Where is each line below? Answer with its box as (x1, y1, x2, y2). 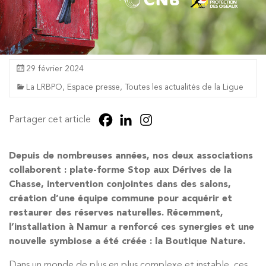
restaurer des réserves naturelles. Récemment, (9, 208, 223, 218)
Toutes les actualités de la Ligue (125, 83, 243, 91)
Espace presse (67, 83, 120, 91)
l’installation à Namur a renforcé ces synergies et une (9, 223, 254, 232)
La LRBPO (26, 83, 62, 91)
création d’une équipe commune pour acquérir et (9, 194, 232, 204)
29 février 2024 (26, 65, 84, 73)
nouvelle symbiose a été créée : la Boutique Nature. (9, 237, 245, 246)
